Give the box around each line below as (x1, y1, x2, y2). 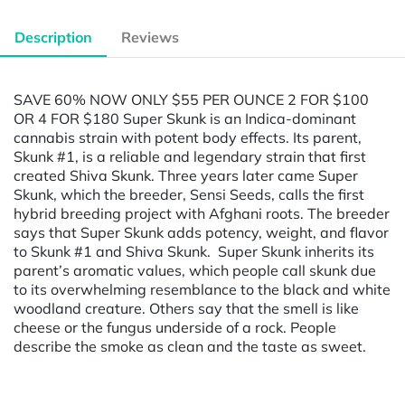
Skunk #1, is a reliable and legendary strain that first (14, 146, 366, 165)
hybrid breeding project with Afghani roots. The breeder (14, 203, 390, 222)
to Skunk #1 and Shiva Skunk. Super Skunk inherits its (14, 241, 374, 260)
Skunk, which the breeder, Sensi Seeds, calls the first (14, 184, 364, 203)
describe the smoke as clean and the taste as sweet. (14, 336, 366, 355)
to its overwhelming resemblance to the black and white (14, 279, 391, 298)
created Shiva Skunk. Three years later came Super (14, 165, 358, 184)
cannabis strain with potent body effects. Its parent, (14, 127, 362, 146)
